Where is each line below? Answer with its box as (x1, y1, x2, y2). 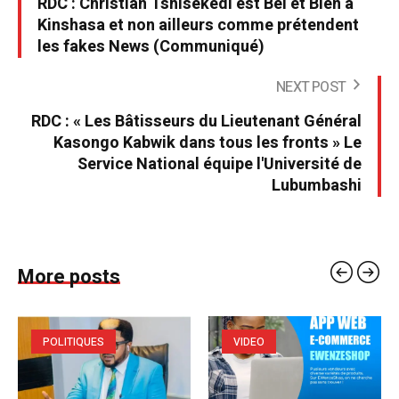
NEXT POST (276, 76, 346, 98)
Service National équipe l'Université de (77, 151, 362, 176)
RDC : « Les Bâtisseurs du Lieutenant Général (31, 109, 362, 134)
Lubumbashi (272, 173, 362, 198)
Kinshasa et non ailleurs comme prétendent (37, 12, 359, 37)
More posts (18, 262, 120, 291)
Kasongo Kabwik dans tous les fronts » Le (53, 130, 362, 155)
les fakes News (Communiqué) (37, 34, 265, 59)
